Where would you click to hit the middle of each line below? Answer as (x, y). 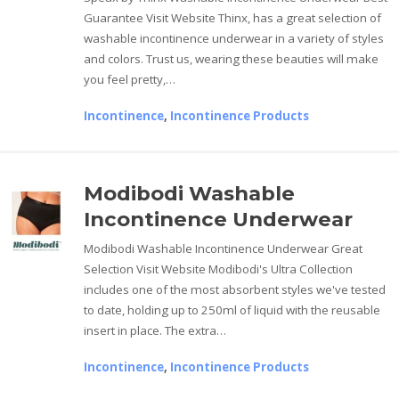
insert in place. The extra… (155, 330)
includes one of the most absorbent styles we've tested (235, 289)
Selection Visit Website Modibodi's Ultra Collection (219, 269)
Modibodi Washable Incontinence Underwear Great (224, 248)
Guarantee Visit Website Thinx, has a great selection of (233, 17)
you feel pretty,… (130, 79)
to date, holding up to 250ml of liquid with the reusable (232, 309)
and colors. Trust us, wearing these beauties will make (232, 58)
